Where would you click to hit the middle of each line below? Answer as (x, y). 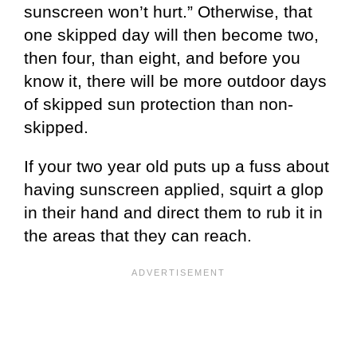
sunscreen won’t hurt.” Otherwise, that (168, 12)
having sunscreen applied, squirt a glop (174, 190)
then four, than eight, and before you (162, 58)
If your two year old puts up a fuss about (177, 167)
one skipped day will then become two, (171, 35)
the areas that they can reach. (138, 236)
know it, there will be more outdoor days (175, 81)
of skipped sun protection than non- (159, 104)
